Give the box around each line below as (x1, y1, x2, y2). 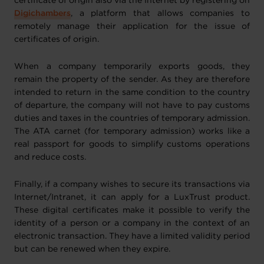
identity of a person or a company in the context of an (14, 220, 250, 227)
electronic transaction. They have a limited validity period (14, 233, 250, 240)
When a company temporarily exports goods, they (14, 63, 250, 70)
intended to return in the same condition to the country (14, 89, 250, 96)
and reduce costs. (14, 154, 86, 161)
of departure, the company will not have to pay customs (14, 102, 250, 109)
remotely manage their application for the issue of (14, 23, 250, 30)
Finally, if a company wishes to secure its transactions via (14, 181, 250, 188)
